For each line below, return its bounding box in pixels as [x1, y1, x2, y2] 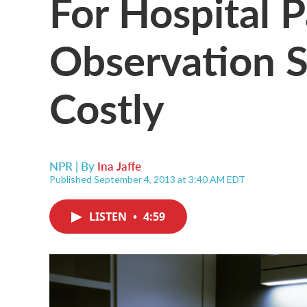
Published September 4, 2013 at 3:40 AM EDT [49, 173, 245, 185]
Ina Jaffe [97, 158, 141, 174]
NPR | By [49, 158, 97, 174]
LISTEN [89, 209, 130, 224]
